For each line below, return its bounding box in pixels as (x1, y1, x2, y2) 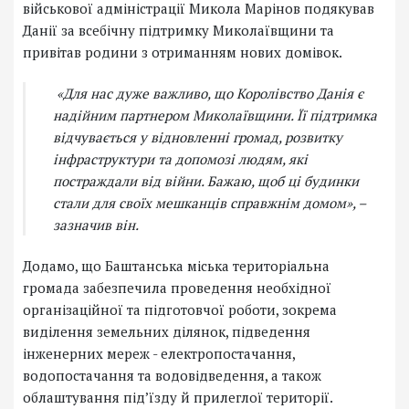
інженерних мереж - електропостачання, (23, 344, 295, 363)
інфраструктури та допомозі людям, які (53, 150, 308, 169)
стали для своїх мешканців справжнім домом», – (53, 194, 365, 213)
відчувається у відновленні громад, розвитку (53, 128, 342, 147)
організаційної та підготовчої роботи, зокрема (23, 300, 337, 320)
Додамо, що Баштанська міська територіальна (23, 257, 330, 276)
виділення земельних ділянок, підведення (23, 322, 310, 341)
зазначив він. (53, 215, 139, 235)
